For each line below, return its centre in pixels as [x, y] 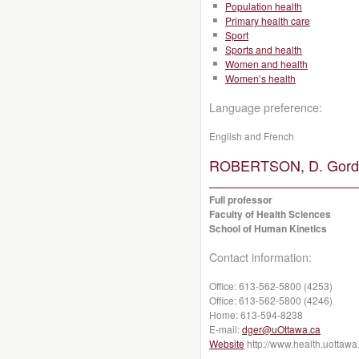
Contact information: [260, 257]
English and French [252, 136]
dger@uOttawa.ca [281, 329]
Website [227, 343]
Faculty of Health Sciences [270, 214]
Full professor [241, 200]
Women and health [266, 64]
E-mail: [226, 329]
